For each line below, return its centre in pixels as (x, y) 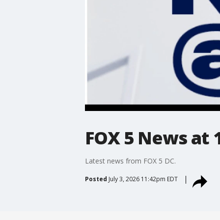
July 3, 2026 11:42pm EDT (143, 179)
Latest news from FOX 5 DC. (131, 161)
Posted (96, 179)
